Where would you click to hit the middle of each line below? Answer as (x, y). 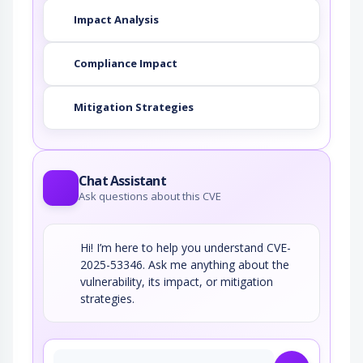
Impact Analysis (116, 20)
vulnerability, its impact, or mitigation (177, 281)
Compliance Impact (126, 64)
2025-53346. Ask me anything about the (185, 264)
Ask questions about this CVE (150, 196)
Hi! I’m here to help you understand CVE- (186, 247)
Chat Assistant (122, 180)
